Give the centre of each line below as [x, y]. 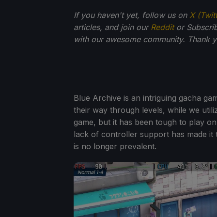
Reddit [162, 27]
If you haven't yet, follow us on [132, 15]
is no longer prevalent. [115, 146]
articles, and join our [112, 27]
